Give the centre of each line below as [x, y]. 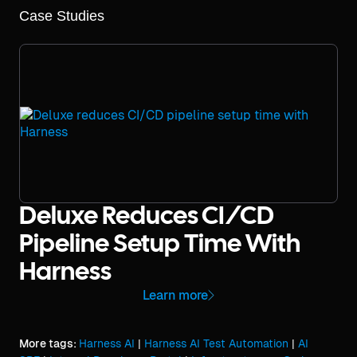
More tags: [49, 343]
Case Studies [62, 16]
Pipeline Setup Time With [160, 245]
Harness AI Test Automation [216, 343]
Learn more [175, 295]
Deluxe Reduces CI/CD [146, 217]
